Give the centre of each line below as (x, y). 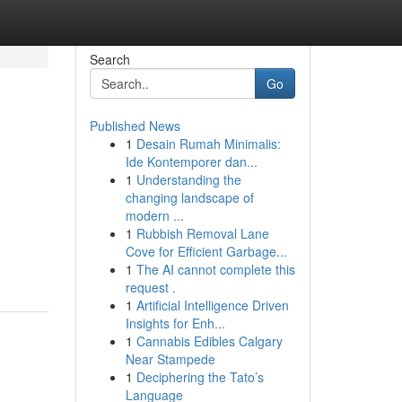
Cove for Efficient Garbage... (206, 251)
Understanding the (188, 179)
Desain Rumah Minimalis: (208, 144)
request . (150, 287)
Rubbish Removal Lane (202, 233)
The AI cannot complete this (215, 269)
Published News (135, 126)
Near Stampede (170, 359)
